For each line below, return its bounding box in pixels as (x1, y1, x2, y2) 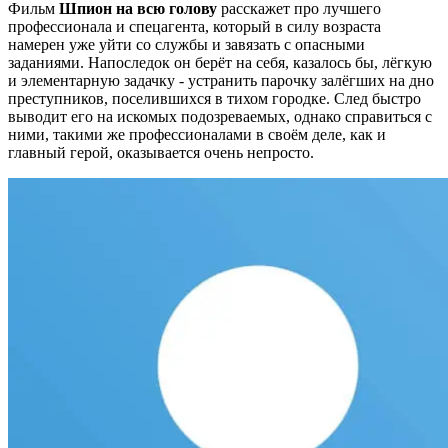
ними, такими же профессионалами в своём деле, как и (8, 126, 386, 144)
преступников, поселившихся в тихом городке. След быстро (8, 90, 421, 108)
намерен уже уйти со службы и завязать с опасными (8, 36, 365, 54)
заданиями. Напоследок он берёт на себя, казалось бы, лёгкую (8, 54, 432, 72)
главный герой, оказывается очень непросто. (8, 144, 314, 162)
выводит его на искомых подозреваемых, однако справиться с (8, 108, 432, 126)
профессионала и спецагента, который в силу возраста (8, 18, 381, 36)
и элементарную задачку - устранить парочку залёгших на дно (8, 72, 434, 90)
